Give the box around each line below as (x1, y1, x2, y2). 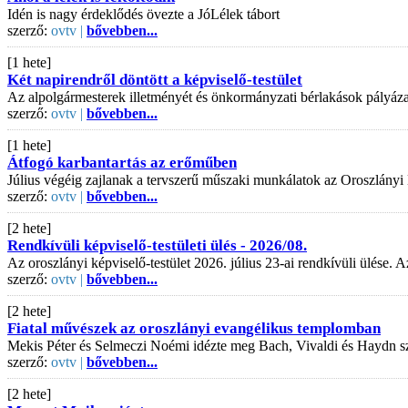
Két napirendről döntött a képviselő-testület (7, 70, 302, 88)
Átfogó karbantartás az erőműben (7, 153, 237, 171)
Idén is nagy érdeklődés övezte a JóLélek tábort (7, 5, 280, 22)
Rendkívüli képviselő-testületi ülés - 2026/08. (7, 236, 307, 254)
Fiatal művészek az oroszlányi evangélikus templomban (7, 319, 381, 337)
